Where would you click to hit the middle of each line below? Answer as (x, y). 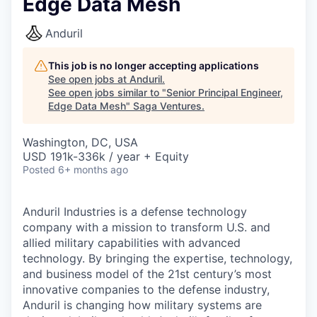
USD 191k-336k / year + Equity (106, 156)
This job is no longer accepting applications (154, 65)
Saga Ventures (167, 106)
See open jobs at (89, 79)
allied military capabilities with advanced (132, 243)
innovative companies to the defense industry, (146, 289)
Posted (39, 169)
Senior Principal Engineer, (225, 92)
